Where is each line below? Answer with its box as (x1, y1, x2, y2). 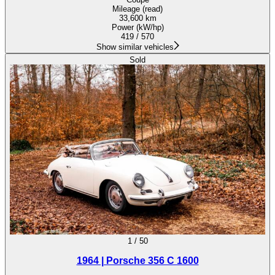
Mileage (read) (112, 4, 163, 14)
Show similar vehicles (96, 42, 174, 52)
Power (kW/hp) (111, 23, 164, 33)
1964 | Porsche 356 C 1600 (76, 255, 199, 266)
